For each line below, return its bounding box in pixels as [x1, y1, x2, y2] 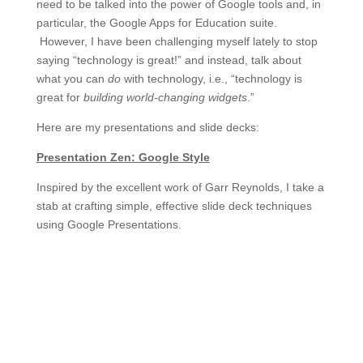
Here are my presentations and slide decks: [36, 121, 259, 135]
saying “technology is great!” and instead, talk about [36, 53, 301, 67]
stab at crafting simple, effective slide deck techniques [36, 199, 312, 213]
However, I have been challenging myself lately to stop [36, 35, 318, 49]
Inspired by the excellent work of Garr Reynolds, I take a [36, 181, 324, 194]
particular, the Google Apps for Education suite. [36, 16, 277, 30]
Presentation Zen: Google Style [36, 151, 210, 164]
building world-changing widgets [83, 91, 247, 105]
